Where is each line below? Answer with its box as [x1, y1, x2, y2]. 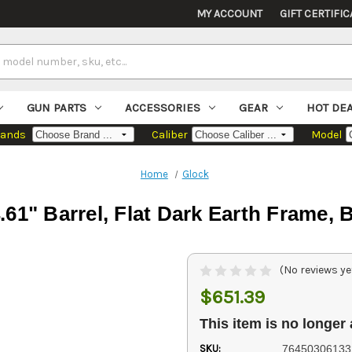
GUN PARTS [27, 101, 87, 115]
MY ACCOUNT [196, 7, 263, 20]
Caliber [151, 128, 188, 142]
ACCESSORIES [125, 101, 200, 115]
